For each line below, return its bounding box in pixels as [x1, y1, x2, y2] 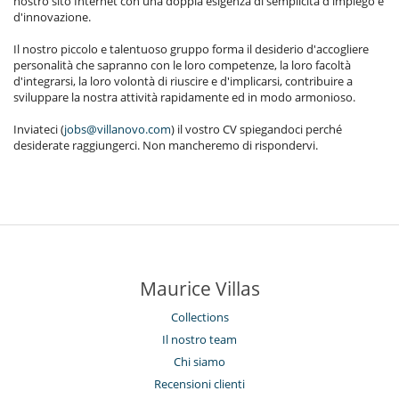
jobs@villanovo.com [64, 120, 171, 137]
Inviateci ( [13, 120, 64, 137]
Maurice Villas [139, 275, 260, 301]
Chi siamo [174, 353, 225, 370]
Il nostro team [162, 330, 237, 347]
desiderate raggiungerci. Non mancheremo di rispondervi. [13, 136, 318, 153]
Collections [170, 308, 229, 325]
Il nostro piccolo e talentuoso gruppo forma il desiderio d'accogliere [13, 40, 369, 57]
